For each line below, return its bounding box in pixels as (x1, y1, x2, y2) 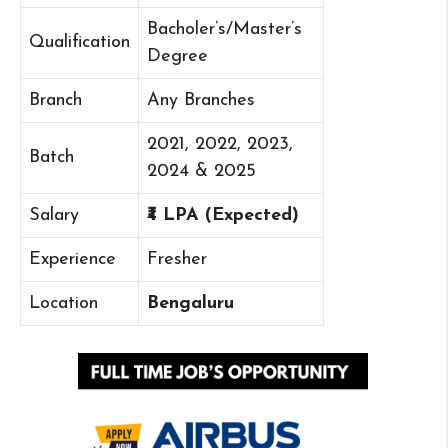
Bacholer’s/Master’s (147, 20, 302, 40)
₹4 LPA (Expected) (147, 206, 299, 226)
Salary (29, 206, 79, 226)
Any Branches (147, 91, 255, 111)
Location (29, 294, 98, 314)
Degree (147, 47, 208, 67)
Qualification (29, 33, 130, 53)
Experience (29, 250, 116, 270)
